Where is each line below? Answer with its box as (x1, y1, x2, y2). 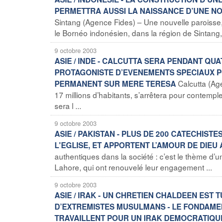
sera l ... (55, 100, 81, 111)
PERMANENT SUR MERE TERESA (55, 78, 176, 89)
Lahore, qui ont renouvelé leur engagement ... (55, 161, 212, 172)
